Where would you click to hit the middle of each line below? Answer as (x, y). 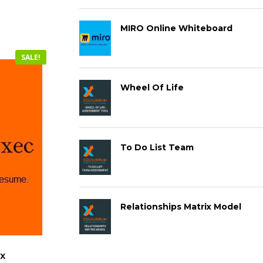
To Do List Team (157, 147)
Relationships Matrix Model (181, 206)
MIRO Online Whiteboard (176, 28)
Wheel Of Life (152, 88)
